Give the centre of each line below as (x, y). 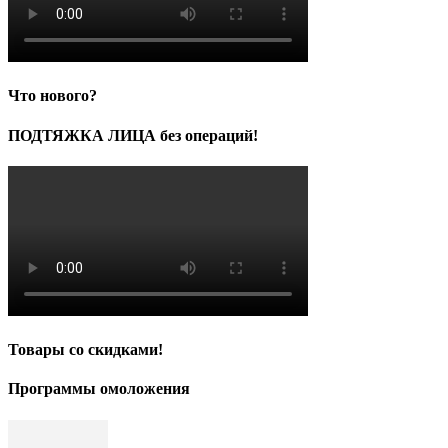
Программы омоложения (99, 389)
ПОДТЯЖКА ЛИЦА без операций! (133, 135)
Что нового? (52, 96)
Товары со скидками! (85, 350)
